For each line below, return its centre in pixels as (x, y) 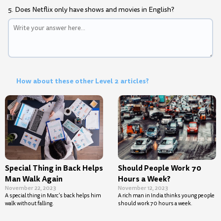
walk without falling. (29, 204)
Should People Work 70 (160, 168)
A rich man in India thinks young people (166, 196)
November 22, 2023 (31, 188)
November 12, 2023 (143, 188)
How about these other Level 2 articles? (83, 81)
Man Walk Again (34, 179)
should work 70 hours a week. (155, 204)
